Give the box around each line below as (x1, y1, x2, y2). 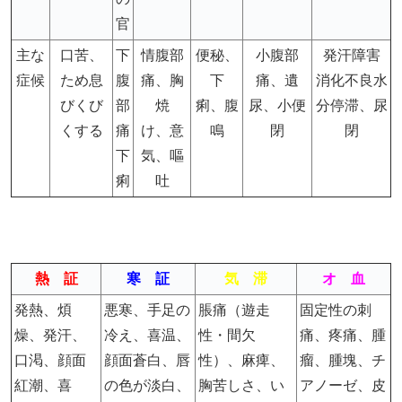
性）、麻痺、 (198, 352, 284, 368)
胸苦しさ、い (198, 377, 284, 393)
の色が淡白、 (104, 377, 190, 393)
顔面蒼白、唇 (104, 352, 190, 368)
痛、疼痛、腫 (300, 327, 386, 343)
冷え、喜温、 (104, 327, 190, 343)
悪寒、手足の (104, 301, 190, 318)
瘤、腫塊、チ (300, 352, 386, 368)
